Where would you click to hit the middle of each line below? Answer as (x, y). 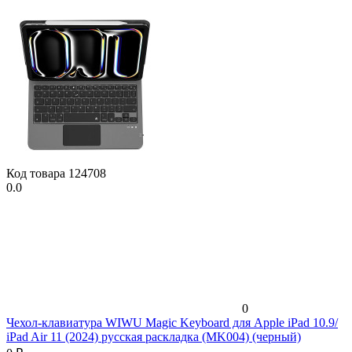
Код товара (37, 173)
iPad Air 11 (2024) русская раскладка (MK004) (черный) (154, 336)
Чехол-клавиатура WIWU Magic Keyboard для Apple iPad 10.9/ (172, 322)
